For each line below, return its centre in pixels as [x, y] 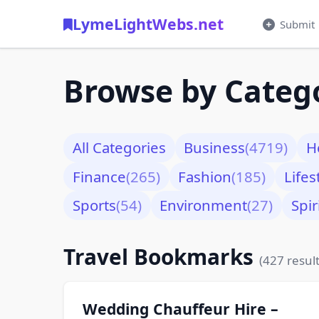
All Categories [119, 148]
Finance [99, 176]
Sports [94, 205]
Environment [204, 205]
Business [215, 148]
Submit [297, 24]
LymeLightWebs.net [148, 24]
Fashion [205, 176]
